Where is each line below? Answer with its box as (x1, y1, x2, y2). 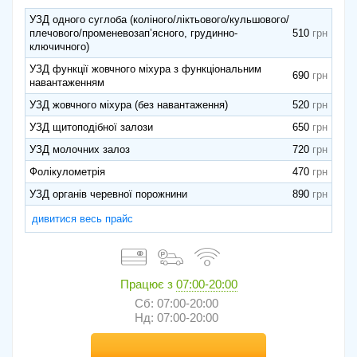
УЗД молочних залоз (29, 143, 130, 156)
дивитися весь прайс (32, 213, 133, 226)
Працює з (120, 277, 176, 292)
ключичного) (29, 41, 89, 53)
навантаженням (29, 76, 104, 89)
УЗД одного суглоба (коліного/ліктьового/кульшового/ (29, 14, 289, 26)
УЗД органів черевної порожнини (29, 188, 187, 201)
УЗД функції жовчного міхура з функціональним (29, 63, 261, 76)
